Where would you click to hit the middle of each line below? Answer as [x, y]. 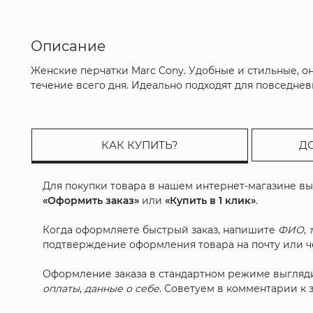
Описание [68, 46]
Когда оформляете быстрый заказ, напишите [161, 230]
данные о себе [122, 289]
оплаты [61, 289]
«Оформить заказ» [91, 201]
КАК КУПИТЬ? [140, 145]
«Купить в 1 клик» [211, 201]
